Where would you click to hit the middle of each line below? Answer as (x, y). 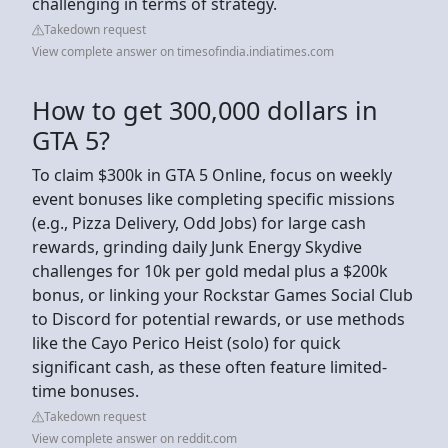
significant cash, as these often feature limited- (209, 366)
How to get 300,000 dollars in (205, 109)
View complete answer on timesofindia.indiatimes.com (183, 51)
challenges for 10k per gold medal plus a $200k (210, 270)
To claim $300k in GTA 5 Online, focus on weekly (212, 174)
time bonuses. (87, 390)
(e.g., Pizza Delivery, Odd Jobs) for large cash (199, 222)
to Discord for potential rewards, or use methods (218, 318)
